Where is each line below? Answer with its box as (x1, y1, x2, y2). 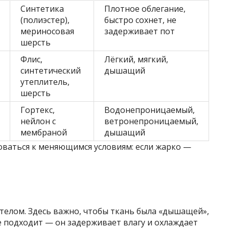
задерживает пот (104, 26, 175, 37)
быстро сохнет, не (104, 14, 176, 26)
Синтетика (20, 3, 64, 15)
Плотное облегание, (104, 3, 186, 15)
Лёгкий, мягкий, (104, 54, 168, 65)
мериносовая (20, 26, 74, 37)
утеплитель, (20, 76, 70, 88)
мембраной (20, 127, 67, 139)
